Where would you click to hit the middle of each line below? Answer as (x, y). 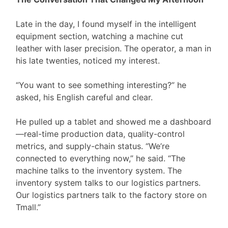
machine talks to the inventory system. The (99, 171)
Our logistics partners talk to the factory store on (111, 195)
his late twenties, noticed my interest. (88, 61)
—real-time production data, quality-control (101, 134)
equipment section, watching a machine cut (100, 36)
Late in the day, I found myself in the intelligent (106, 24)
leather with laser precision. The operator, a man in (114, 49)
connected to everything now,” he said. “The (101, 159)
